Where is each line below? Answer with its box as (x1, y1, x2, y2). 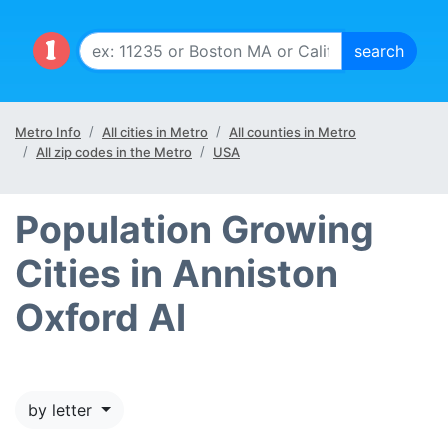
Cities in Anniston (15, 251, 338, 296)
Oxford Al (15, 295, 186, 340)
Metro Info (15, 124, 81, 140)
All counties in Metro (229, 124, 356, 140)
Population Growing (15, 207, 374, 252)
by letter (28, 400, 97, 420)
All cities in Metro (102, 124, 208, 140)
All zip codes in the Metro (36, 144, 192, 160)
